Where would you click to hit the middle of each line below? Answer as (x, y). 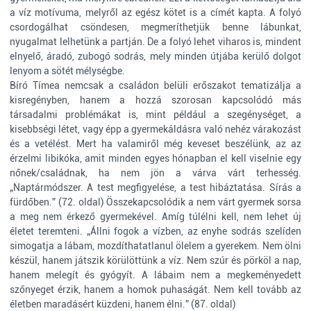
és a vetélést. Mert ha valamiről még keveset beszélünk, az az (155, 144)
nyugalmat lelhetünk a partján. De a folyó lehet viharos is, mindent (155, 42)
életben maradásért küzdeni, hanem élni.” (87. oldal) (123, 304)
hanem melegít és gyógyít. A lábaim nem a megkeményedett (155, 275)
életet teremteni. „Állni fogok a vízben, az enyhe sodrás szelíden (155, 231)
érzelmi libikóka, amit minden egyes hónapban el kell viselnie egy (155, 158)
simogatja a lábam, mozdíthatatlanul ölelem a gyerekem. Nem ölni (155, 246)
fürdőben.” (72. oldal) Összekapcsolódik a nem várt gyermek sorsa (155, 202)
